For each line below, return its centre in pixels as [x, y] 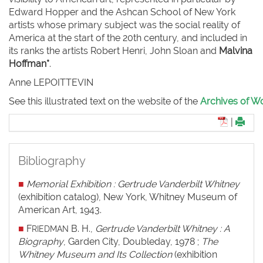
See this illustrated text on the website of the [104, 101]
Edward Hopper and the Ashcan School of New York [122, 12]
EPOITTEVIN [66, 82]
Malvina [236, 50]
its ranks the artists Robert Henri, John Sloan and [114, 50]
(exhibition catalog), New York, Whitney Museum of [128, 197]
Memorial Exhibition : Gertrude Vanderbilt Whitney [133, 184]
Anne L [24, 82]
